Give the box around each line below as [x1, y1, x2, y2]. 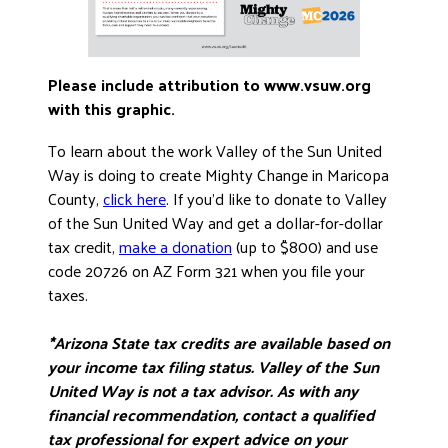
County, [48, 184, 103, 213]
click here [103, 184, 166, 213]
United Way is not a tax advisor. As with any [48, 376, 358, 405]
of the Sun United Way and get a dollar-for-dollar [48, 208, 383, 237]
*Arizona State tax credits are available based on [48, 328, 390, 357]
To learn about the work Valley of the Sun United [48, 136, 382, 165]
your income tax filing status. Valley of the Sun [48, 352, 379, 381]
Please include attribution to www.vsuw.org [48, 70, 371, 99]
